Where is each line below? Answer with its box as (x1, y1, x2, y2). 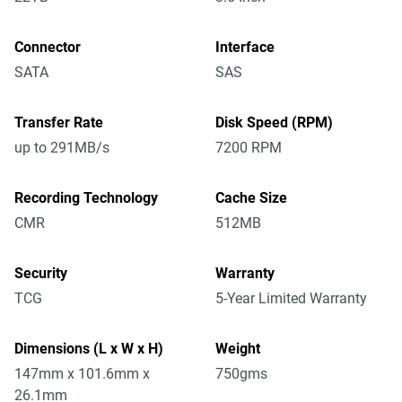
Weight (215, 340, 260, 357)
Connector (14, 39, 81, 56)
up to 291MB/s (14, 139, 109, 156)
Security (14, 265, 67, 282)
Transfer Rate (14, 114, 103, 131)
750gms (215, 365, 267, 382)
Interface (215, 39, 275, 56)
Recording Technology (14, 189, 158, 206)
